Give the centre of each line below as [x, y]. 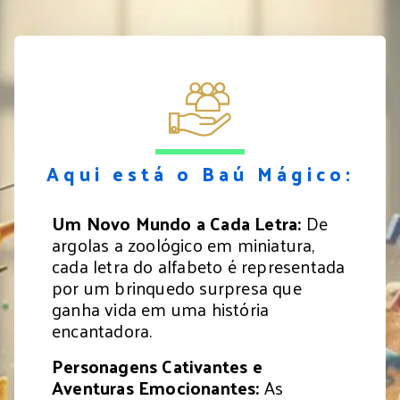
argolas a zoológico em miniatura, [183, 244]
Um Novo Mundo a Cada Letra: [177, 223]
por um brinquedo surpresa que [177, 287]
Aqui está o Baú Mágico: [200, 173]
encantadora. [102, 330]
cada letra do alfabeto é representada [199, 266]
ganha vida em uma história [161, 308]
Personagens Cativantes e [157, 366]
